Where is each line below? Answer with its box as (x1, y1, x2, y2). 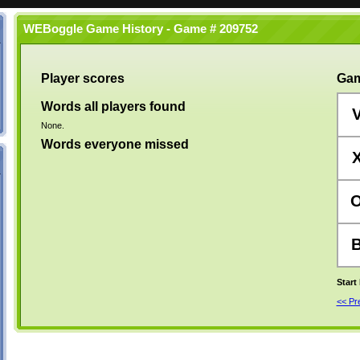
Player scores (40, 72, 125, 85)
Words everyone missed (40, 137, 189, 151)
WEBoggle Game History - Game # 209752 (16, 22, 258, 35)
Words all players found (40, 100, 186, 113)
